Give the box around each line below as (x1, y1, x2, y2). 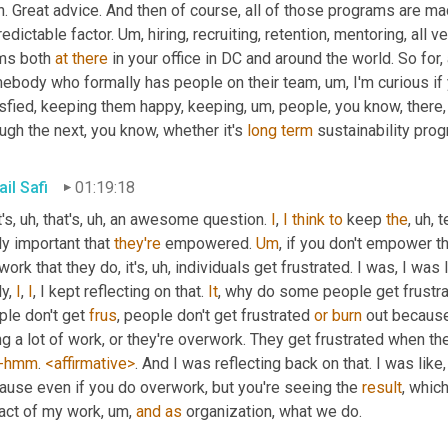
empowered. (161, 233, 256, 253)
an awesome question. (106, 209, 271, 229)
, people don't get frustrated (117, 305, 314, 325)
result (362, 377, 402, 397)
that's (39, 209, 80, 229)
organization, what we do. (182, 401, 362, 421)
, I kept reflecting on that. (33, 281, 208, 301)
